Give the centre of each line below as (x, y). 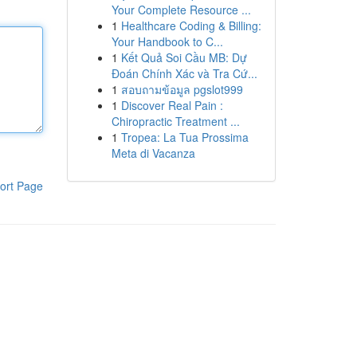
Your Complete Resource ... (181, 10)
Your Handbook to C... (167, 41)
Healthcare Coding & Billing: (191, 25)
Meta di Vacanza (153, 153)
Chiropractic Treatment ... (175, 121)
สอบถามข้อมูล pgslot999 (182, 89)
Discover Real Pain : (172, 105)
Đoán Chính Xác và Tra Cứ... (184, 73)
